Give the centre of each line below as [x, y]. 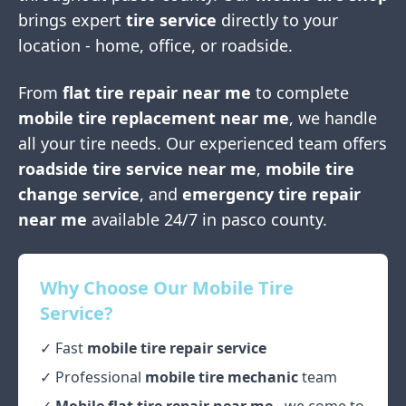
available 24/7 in [152, 220]
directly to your [277, 20]
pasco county [272, 220]
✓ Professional [92, 377]
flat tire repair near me [157, 93]
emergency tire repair [271, 194]
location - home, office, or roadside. [155, 46]
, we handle [333, 118]
